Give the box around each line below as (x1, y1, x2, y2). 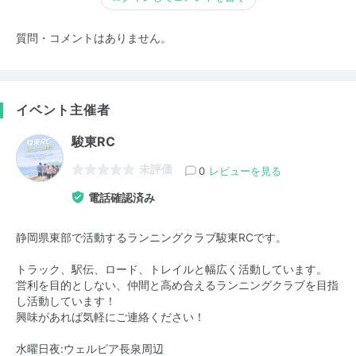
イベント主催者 (16, 101, 110, 118)
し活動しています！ (16, 294, 116, 308)
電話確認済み (88, 190, 155, 204)
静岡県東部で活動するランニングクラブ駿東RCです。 (16, 230, 287, 244)
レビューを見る (209, 164, 281, 177)
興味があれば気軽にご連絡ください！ (16, 310, 205, 323)
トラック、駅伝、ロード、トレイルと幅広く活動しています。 (16, 262, 327, 276)
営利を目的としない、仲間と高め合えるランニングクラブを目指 (16, 278, 339, 292)
